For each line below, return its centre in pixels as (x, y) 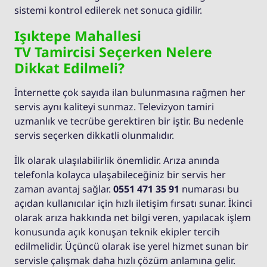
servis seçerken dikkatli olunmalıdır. (94, 136)
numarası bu (209, 189)
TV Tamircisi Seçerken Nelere (113, 52)
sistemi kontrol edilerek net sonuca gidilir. (108, 10)
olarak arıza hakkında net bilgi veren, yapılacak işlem (133, 218)
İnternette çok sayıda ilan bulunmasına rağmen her (130, 93)
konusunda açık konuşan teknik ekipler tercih (117, 232)
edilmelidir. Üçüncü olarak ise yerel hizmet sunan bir (131, 246)
